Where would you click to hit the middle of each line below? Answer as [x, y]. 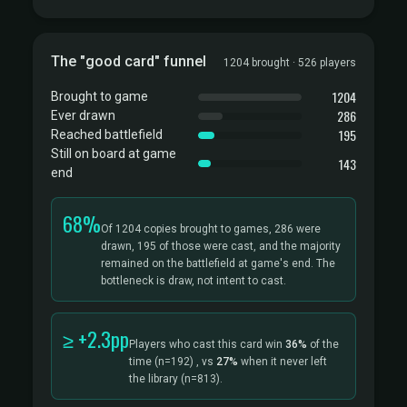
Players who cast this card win [207, 344]
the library [155, 379]
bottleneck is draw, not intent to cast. [194, 281]
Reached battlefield [107, 134]
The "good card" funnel [129, 61]
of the [323, 344]
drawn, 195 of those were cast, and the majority [221, 246]
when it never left [283, 362]
